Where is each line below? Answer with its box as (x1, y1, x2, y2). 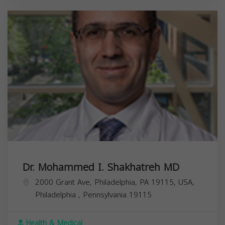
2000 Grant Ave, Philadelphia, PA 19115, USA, (35, 175, 194, 189)
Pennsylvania (83, 187, 129, 202)
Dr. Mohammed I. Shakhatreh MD (23, 157, 179, 177)
